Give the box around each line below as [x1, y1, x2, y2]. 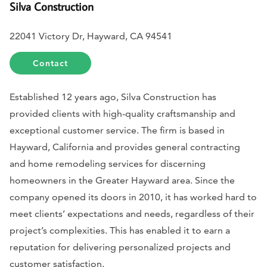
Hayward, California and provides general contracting [10, 141, 240, 153]
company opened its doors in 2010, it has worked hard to [10, 191, 257, 203]
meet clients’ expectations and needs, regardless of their [10, 208, 254, 220]
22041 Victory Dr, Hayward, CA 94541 [10, 30, 172, 42]
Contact [33, 58, 69, 69]
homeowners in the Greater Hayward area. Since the [10, 175, 235, 187]
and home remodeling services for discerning [10, 158, 206, 170]
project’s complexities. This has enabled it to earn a [10, 225, 230, 237]
